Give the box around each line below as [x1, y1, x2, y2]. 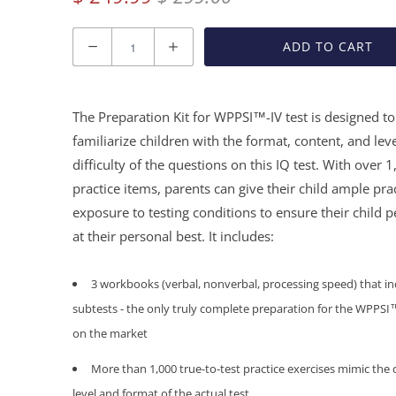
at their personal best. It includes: [72, 227, 274, 245]
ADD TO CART [283, 38, 374, 55]
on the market [72, 325, 148, 341]
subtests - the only [72, 301, 172, 316]
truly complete [172, 301, 249, 316]
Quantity [72, 31, 126, 48]
